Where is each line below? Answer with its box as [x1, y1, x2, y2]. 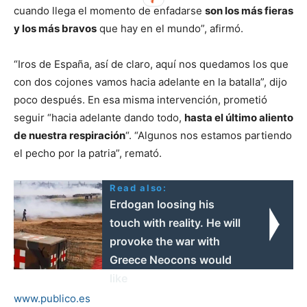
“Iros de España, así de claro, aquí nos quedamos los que [14, 57, 288, 71]
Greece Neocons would [110, 252, 232, 267]
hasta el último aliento [184, 110, 293, 124]
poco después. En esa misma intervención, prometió [14, 93, 267, 106]
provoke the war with [110, 234, 221, 248]
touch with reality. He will [110, 215, 241, 230]
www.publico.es [14, 291, 90, 305]
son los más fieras [205, 3, 293, 17]
